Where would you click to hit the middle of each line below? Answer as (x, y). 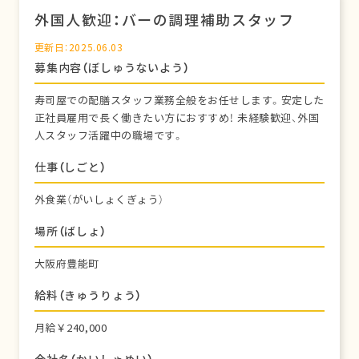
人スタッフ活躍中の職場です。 (109, 136)
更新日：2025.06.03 (79, 47)
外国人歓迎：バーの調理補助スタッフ (164, 20)
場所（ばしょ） (70, 231)
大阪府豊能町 (67, 264)
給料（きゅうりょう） (88, 295)
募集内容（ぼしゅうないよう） (112, 68)
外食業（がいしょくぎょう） (99, 200)
